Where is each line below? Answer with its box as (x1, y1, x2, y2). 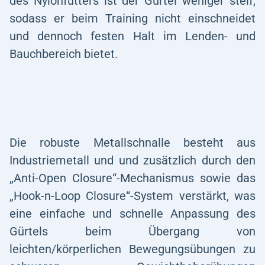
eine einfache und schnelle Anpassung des (9, 206, 256, 221)
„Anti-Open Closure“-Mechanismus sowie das (9, 171, 256, 185)
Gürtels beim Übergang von (9, 224, 256, 238)
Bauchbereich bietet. (9, 47, 118, 61)
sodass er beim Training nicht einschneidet (9, 11, 256, 25)
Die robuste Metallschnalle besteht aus (9, 135, 256, 150)
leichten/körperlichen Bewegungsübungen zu (9, 242, 256, 256)
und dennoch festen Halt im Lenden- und (9, 29, 256, 43)
